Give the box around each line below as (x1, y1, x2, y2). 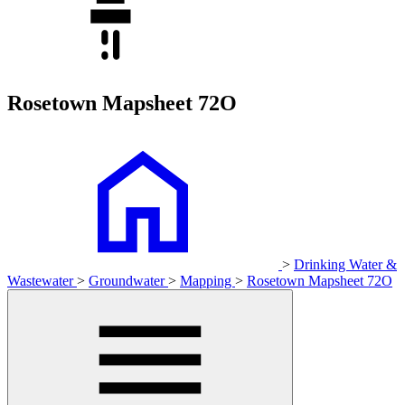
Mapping (180, 272, 235, 288)
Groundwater (89, 272, 168, 288)
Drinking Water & (294, 256, 397, 272)
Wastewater (7, 272, 77, 288)
